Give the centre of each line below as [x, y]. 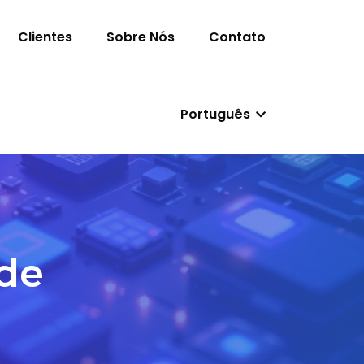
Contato [237, 37]
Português [217, 114]
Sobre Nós [141, 37]
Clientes [45, 37]
